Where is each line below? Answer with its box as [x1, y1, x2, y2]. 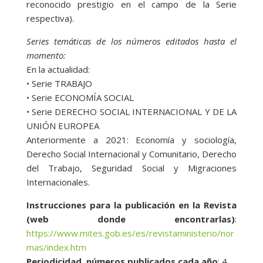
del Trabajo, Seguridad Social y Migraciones [26, 161, 237, 174]
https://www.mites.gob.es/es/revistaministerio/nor [26, 227, 234, 239]
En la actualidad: [26, 63, 90, 75]
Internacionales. [26, 176, 90, 188]
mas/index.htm [26, 241, 86, 253]
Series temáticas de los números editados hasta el [26, 35, 237, 47]
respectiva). [26, 12, 74, 24]
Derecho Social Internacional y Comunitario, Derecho [26, 147, 237, 160]
